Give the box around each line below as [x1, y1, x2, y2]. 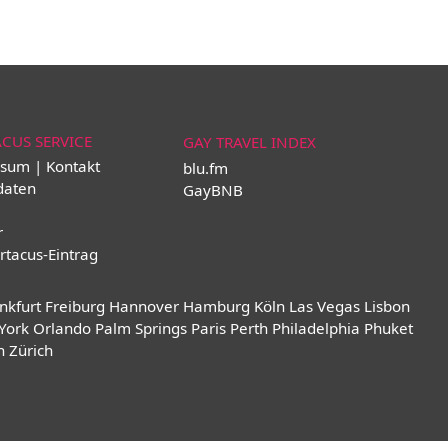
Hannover [108, 296, 179, 316]
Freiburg [44, 296, 105, 316]
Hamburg [182, 296, 250, 316]
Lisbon [363, 296, 410, 316]
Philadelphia [271, 318, 360, 338]
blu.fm [183, 158, 228, 178]
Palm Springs [94, 318, 187, 338]
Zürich [8, 340, 53, 360]
